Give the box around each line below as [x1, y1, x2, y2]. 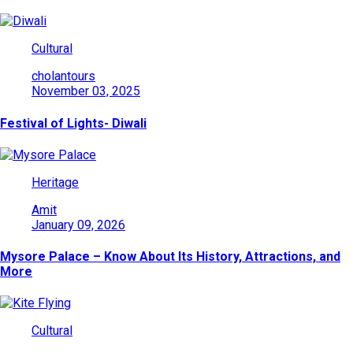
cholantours [32, 69, 95, 84]
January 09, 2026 [32, 217, 125, 232]
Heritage [32, 174, 79, 190]
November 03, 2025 [32, 84, 140, 99]
